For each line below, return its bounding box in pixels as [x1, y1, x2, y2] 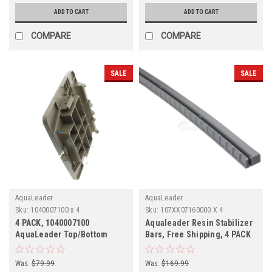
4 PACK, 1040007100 [15, 217, 90, 228]
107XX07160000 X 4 [160, 205, 223, 214]
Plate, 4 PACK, [15, 240, 68, 251]
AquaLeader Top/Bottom [15, 229, 108, 239]
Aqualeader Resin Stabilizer [145, 217, 253, 228]
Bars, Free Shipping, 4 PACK [145, 229, 251, 239]
